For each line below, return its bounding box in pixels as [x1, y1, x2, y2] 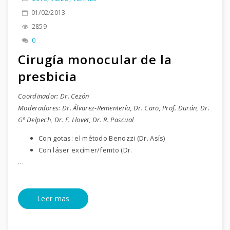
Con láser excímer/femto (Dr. [39, 145, 132, 155]
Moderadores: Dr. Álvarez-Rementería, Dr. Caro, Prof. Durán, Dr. [18, 103, 209, 112]
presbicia [18, 67, 77, 85]
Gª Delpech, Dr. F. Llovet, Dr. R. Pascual [18, 114, 134, 124]
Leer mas [37, 193, 70, 203]
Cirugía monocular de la [18, 50, 172, 68]
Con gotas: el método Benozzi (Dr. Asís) [39, 133, 165, 143]
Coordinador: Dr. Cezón [18, 91, 89, 101]
